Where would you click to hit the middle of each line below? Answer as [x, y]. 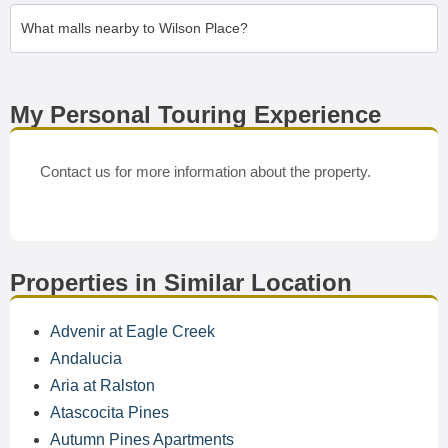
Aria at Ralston [102, 385]
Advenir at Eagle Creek [132, 331]
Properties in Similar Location [181, 282]
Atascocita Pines [109, 412]
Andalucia [86, 358]
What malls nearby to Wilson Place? [134, 28]
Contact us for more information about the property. [205, 171]
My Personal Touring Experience [195, 114]
